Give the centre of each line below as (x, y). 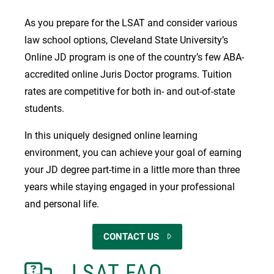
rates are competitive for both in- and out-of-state (130, 91)
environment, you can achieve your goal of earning (133, 152)
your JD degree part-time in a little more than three (132, 169)
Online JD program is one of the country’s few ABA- (134, 57)
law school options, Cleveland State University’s (126, 40)
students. (47, 108)
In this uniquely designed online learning (111, 135)
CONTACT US (131, 236)
